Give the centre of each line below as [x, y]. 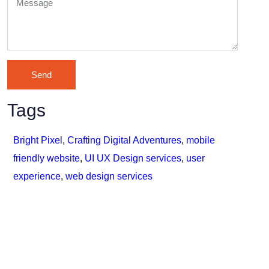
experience [37, 176]
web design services [109, 176]
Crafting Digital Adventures [124, 140]
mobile [201, 140]
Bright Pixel [38, 140]
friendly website [47, 158]
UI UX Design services [133, 158]
